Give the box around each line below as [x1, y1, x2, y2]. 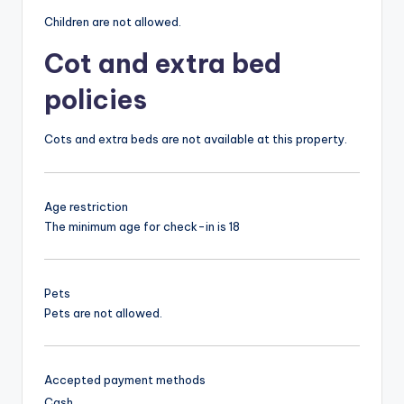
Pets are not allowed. [44, 305, 162, 320]
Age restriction [44, 198, 128, 214]
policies [44, 83, 147, 117]
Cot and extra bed [44, 47, 281, 81]
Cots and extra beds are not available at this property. [44, 132, 347, 147]
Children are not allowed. [44, 14, 181, 30]
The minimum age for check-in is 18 [44, 218, 240, 234]
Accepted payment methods [44, 372, 206, 387]
